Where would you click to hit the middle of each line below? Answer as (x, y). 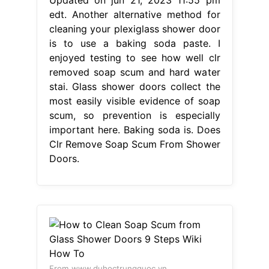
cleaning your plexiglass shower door (134, 29)
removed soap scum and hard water (134, 72)
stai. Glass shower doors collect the (134, 86)
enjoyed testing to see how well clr (134, 57)
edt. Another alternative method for (134, 14)
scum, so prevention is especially (134, 115)
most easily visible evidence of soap (134, 101)
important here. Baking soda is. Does (134, 129)
